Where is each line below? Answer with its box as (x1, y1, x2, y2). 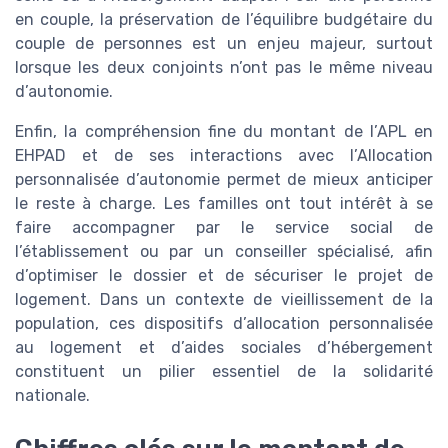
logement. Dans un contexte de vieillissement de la (15, 289, 433, 309)
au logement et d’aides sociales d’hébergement (15, 337, 433, 357)
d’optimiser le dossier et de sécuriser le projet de (15, 265, 433, 285)
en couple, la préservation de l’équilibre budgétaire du (15, 9, 433, 29)
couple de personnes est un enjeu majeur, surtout (15, 33, 433, 53)
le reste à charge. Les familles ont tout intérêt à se (15, 193, 433, 213)
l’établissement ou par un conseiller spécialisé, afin (15, 241, 433, 261)
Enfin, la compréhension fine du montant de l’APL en (15, 121, 433, 141)
